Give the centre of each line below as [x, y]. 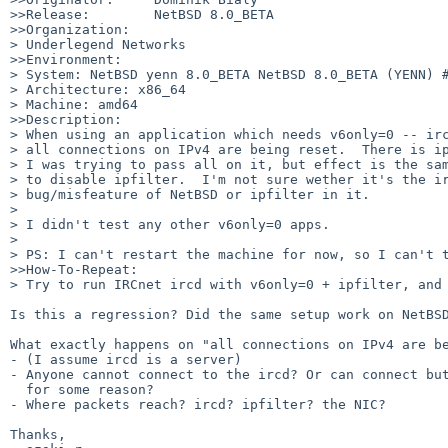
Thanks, [38, 434]
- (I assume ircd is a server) [126, 359]
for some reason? [18, 389]
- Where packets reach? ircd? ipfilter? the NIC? [198, 404]
